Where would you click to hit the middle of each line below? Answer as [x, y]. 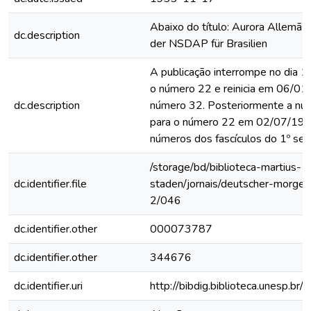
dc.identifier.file [50, 184]
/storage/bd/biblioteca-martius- [226, 167]
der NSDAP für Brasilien [209, 44]
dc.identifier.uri [48, 286]
